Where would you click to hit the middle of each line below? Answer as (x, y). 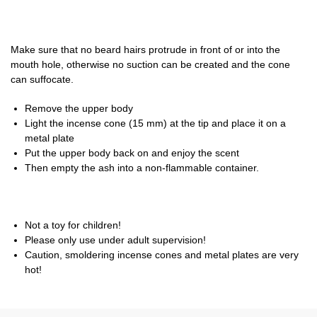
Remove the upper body (79, 108)
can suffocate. (42, 80)
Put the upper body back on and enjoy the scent (132, 152)
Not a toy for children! (73, 225)
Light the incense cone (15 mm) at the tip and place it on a (155, 123)
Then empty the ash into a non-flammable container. (142, 167)
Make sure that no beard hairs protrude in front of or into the (145, 50)
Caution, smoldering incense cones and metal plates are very (162, 254)
